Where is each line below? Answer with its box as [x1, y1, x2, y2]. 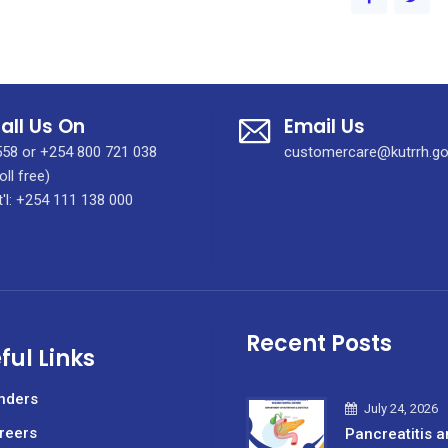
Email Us [284, 113, 365, 141]
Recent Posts [246, 328, 392, 360]
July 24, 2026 [364, 401, 438, 417]
